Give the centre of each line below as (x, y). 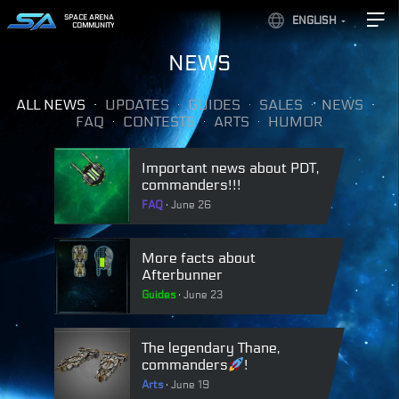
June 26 (191, 205)
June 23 (204, 295)
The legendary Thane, (211, 348)
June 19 (191, 385)
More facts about (199, 258)
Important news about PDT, (230, 168)
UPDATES (137, 105)
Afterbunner (182, 275)
